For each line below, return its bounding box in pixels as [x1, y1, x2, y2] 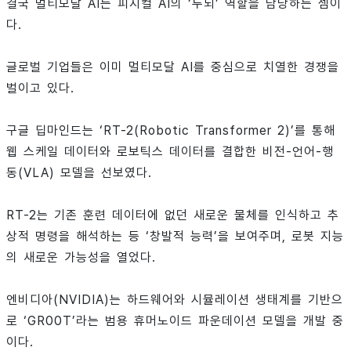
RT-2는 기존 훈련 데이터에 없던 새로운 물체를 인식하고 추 [6, 207, 339, 223]
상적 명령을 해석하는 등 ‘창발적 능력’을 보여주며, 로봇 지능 [6, 228, 344, 244]
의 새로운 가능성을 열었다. [6, 249, 156, 265]
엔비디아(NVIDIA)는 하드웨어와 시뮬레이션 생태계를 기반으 [6, 291, 343, 307]
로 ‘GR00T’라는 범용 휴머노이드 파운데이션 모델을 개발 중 [6, 313, 344, 328]
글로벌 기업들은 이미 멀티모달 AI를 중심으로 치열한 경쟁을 [6, 59, 339, 74]
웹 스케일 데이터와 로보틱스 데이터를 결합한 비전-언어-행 [6, 143, 334, 159]
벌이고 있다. [6, 80, 74, 96]
